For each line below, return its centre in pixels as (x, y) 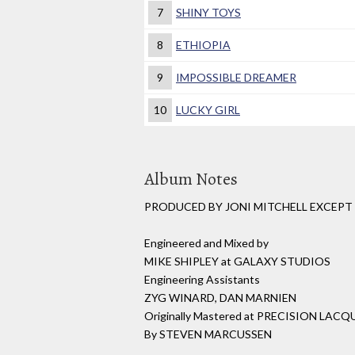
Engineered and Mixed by (206, 243)
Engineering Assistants (202, 280)
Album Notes (191, 179)
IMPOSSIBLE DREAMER (236, 78)
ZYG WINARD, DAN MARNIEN (220, 298)
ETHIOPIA (203, 45)
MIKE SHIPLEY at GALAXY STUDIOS (237, 261)
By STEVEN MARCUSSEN (208, 334)
